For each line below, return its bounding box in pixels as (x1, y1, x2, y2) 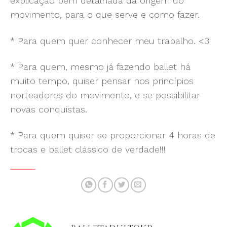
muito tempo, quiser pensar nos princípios (10, 75, 194, 86)
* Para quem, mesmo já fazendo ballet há (10, 61, 191, 72)
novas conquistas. (10, 103, 87, 115)
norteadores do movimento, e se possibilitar (10, 89, 200, 100)
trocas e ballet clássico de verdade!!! (10, 144, 166, 155)
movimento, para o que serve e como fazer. (10, 9, 200, 20)
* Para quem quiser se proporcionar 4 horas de (10, 130, 215, 141)
